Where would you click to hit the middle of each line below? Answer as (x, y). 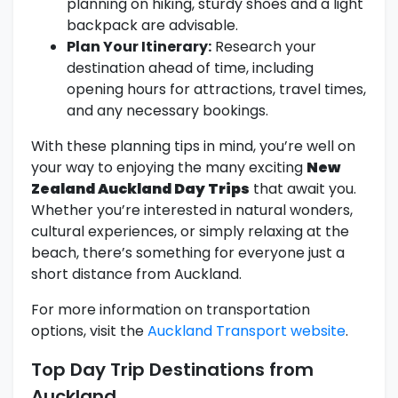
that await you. (303, 189)
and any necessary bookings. (167, 111)
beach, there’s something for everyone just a (188, 253)
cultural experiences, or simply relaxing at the (190, 232)
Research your (264, 47)
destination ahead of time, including (190, 68)
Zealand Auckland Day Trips (140, 189)
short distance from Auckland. (136, 275)
